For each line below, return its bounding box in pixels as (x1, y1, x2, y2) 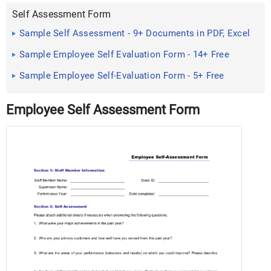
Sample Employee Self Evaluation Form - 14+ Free (19, 49, 230, 60)
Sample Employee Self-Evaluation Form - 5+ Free (19, 70, 224, 81)
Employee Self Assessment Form (6, 102, 200, 117)
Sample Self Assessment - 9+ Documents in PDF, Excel (19, 28, 250, 39)
